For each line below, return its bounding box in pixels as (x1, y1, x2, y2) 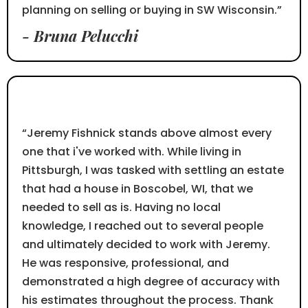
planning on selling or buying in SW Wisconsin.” (22, 2, 282, 19)
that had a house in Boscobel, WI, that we (22, 181, 253, 197)
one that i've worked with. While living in (22, 144, 241, 160)
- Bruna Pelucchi (22, 25, 138, 47)
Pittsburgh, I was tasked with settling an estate (22, 162, 284, 179)
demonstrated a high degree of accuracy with (22, 274, 280, 290)
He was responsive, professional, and (22, 255, 229, 272)
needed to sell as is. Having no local (22, 199, 221, 216)
